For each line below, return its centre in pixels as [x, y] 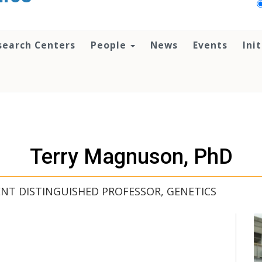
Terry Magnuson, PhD [131, 157]
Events [210, 45]
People [110, 45]
